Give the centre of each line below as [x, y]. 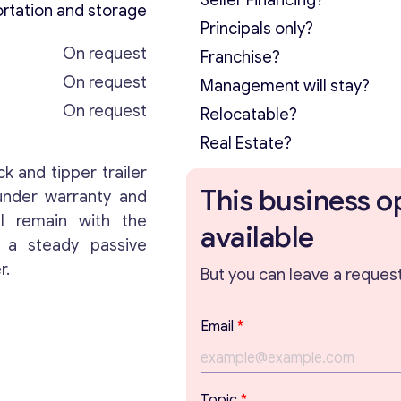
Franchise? [240, 57]
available [257, 237]
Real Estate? [246, 143]
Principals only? [257, 29]
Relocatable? [249, 115]
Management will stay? [285, 86]
